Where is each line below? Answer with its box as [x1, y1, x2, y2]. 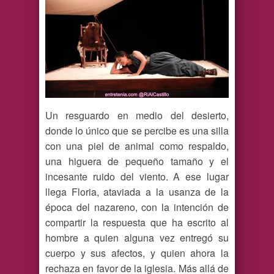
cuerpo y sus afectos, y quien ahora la [45, 246, 229, 261]
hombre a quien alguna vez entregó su [45, 231, 229, 245]
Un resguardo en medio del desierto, [45, 108, 229, 123]
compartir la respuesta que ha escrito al [45, 215, 229, 230]
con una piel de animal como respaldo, [45, 139, 229, 154]
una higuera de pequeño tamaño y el [45, 154, 229, 169]
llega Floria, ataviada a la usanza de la [45, 185, 229, 199]
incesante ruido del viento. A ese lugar [45, 169, 229, 184]
